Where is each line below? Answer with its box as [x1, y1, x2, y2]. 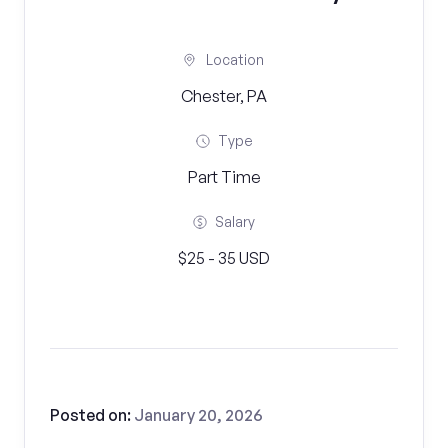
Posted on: [50, 405, 134, 425]
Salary [215, 213, 255, 230]
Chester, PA [181, 86, 267, 106]
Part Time [187, 167, 261, 187]
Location [206, 51, 264, 68]
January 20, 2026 [134, 405, 263, 425]
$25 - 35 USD [178, 248, 270, 268]
